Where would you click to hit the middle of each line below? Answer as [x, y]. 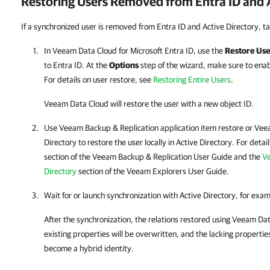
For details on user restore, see [99, 80]
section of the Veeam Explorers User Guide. [153, 171]
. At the [96, 65]
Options [124, 65]
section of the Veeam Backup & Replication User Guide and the [153, 157]
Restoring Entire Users [192, 80]
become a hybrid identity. [89, 248]
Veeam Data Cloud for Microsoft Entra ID [123, 51]
